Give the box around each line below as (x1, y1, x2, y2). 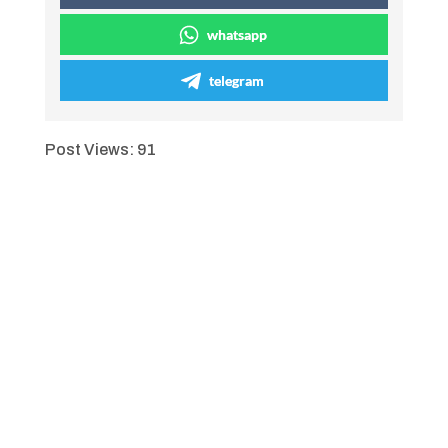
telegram (209, 72, 265, 89)
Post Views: (44, 141, 134, 158)
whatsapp (206, 26, 267, 43)
